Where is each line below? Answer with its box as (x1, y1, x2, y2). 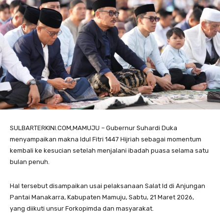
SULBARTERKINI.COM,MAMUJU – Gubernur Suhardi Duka (10, 124, 177, 132)
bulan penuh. (10, 158, 50, 165)
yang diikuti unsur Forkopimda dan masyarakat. (10, 204, 154, 212)
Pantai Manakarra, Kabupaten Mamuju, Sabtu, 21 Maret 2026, (10, 193, 194, 201)
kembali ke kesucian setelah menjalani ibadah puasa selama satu (10, 146, 209, 154)
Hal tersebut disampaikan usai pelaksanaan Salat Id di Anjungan (10, 182, 205, 190)
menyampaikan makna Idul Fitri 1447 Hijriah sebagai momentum (10, 135, 201, 143)
